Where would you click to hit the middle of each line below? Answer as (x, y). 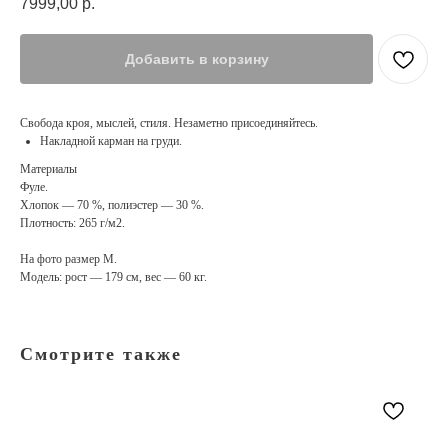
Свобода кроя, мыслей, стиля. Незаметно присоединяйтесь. (169, 123)
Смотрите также (101, 354)
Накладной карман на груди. (111, 141)
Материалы (48, 169)
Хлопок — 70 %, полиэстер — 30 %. (112, 205)
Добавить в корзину (196, 59)
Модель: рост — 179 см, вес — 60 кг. (113, 277)
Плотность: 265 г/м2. (72, 223)
